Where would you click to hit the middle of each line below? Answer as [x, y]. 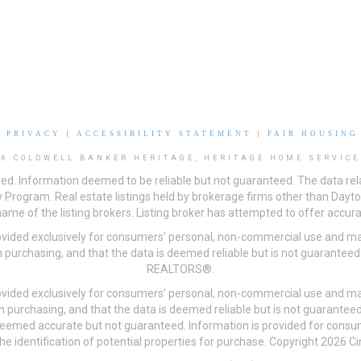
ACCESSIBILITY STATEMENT [164, 134]
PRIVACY [34, 134]
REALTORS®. [180, 270]
